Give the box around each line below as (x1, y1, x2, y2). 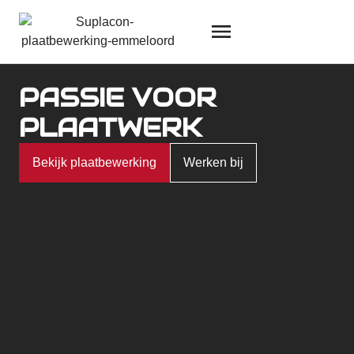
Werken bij (183, 156, 243, 169)
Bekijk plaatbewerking (32, 156, 156, 169)
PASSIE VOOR (19, 81, 217, 114)
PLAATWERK (19, 111, 201, 144)
